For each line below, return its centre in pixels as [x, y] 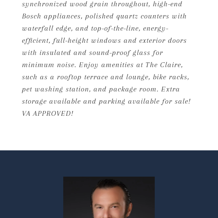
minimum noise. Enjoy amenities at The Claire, [102, 65]
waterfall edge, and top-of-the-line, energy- [95, 28]
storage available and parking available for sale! [106, 101]
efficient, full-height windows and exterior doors [104, 40]
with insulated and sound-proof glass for [92, 53]
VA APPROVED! [48, 113]
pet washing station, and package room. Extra [101, 89]
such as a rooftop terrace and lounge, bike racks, [106, 77]
